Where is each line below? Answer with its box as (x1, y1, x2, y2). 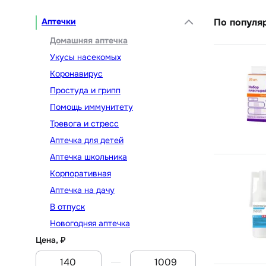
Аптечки (42, 15, 76, 27)
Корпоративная (50, 167, 111, 179)
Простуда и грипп (50, 84, 121, 96)
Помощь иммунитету (50, 101, 133, 112)
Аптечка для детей (50, 134, 123, 145)
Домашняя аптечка (50, 34, 128, 46)
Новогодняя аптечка (50, 217, 130, 229)
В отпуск (50, 201, 85, 212)
